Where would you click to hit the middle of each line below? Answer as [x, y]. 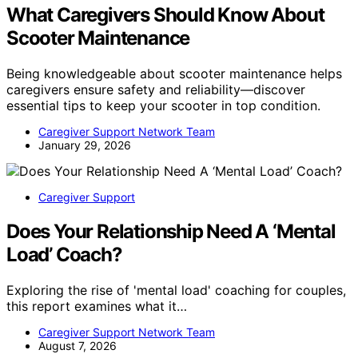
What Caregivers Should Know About [165, 14]
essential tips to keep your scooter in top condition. [163, 105]
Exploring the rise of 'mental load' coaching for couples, [176, 290]
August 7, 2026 [78, 345]
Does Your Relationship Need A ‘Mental [171, 231]
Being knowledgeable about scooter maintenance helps [174, 73]
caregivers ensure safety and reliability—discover [156, 89]
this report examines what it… [97, 306]
